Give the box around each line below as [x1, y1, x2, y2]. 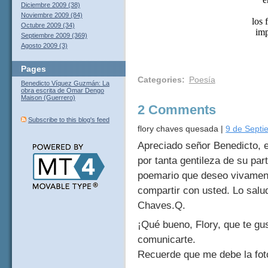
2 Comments [138, 102, 216, 117]
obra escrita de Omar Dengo [21, 87, 104, 95]
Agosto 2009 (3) [21, 42, 68, 50]
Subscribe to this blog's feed [28, 116, 109, 124]
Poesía [188, 74, 215, 84]
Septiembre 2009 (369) [21, 32, 87, 39]
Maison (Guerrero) [21, 94, 75, 102]
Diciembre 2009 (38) [21, 1, 80, 9]
